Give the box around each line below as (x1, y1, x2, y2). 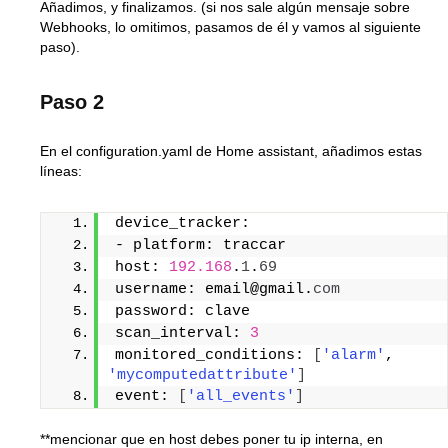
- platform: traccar (115, 236, 286, 254)
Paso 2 (40, 90, 104, 113)
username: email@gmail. (115, 280, 313, 298)
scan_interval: (115, 324, 250, 342)
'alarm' (322, 346, 385, 364)
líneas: (40, 162, 82, 179)
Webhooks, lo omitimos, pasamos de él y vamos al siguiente (40, 18, 421, 35)
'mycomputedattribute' (108, 366, 297, 384)
